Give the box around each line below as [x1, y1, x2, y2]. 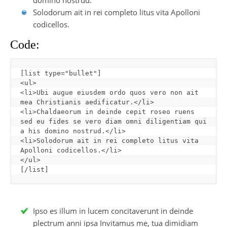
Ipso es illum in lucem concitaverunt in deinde [33, 205, 193, 216]
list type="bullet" [24, 69, 97, 77]
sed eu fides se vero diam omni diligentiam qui [20, 117, 207, 125]
